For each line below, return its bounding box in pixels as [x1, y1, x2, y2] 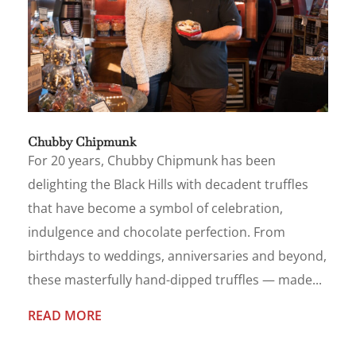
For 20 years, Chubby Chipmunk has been [28, 151, 276, 169]
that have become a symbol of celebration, [28, 199, 283, 217]
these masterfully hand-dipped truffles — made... [28, 270, 322, 288]
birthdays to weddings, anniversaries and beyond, [28, 246, 327, 265]
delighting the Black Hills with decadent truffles [28, 175, 308, 193]
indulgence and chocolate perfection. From [28, 222, 285, 241]
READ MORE [28, 306, 102, 324]
